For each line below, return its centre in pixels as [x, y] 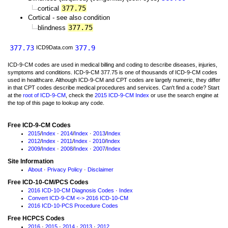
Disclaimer [101, 169]
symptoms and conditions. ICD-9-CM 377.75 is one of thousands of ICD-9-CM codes [112, 72]
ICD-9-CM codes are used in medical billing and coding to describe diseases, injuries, [112, 65]
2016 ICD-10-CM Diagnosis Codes [71, 190]
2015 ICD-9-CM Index [122, 95]
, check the [80, 95]
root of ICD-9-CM [44, 95]
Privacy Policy [65, 169]
